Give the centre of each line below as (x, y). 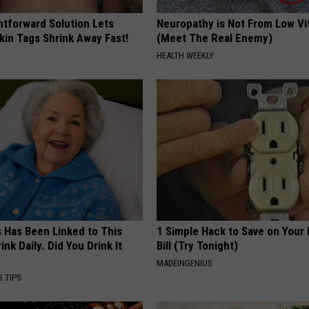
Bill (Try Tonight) (198, 246)
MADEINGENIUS (185, 263)
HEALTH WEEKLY (186, 56)
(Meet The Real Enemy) (215, 38)
